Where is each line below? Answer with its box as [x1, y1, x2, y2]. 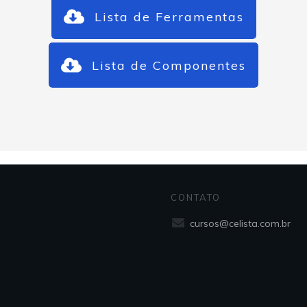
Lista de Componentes [92, 57, 246, 73]
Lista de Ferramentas [94, 8, 244, 25]
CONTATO [171, 192, 221, 204]
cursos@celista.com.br [190, 217, 291, 230]
